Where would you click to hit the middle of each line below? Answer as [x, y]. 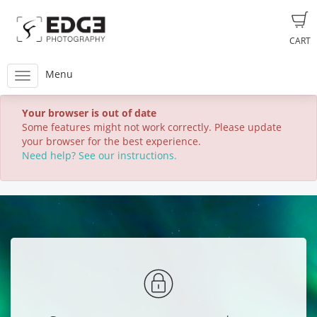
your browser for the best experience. [111, 141]
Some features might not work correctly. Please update [152, 127]
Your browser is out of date [89, 113]
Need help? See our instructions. [99, 155]
